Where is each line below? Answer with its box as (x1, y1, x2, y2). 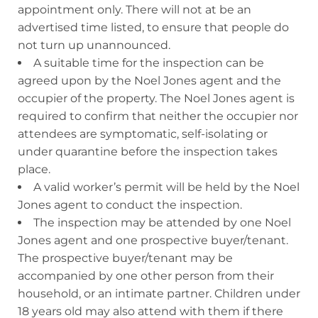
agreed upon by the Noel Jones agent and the (18, 73, 281, 87)
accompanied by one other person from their (18, 268, 274, 283)
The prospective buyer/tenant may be (18, 251, 233, 265)
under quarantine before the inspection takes (18, 144, 278, 158)
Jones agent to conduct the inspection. (18, 197, 242, 212)
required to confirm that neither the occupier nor (18, 109, 298, 123)
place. (18, 162, 50, 176)
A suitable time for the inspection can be (33, 55, 264, 70)
